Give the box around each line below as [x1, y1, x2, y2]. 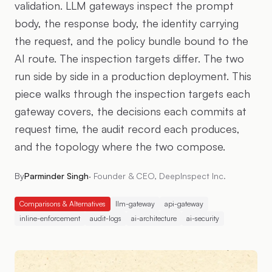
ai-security [186, 214, 219, 223]
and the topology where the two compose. [15, 140, 225, 153]
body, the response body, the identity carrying [15, 16, 239, 30]
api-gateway [165, 199, 203, 208]
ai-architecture [131, 214, 177, 223]
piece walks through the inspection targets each [15, 87, 250, 100]
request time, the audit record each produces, [15, 122, 240, 135]
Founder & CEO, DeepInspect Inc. [93, 171, 226, 181]
